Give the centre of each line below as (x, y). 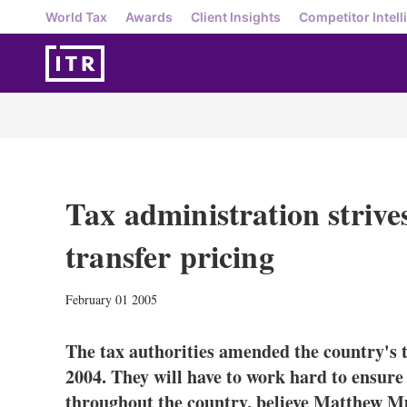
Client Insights (236, 16)
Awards (149, 16)
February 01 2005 (111, 299)
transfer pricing (170, 256)
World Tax (76, 16)
